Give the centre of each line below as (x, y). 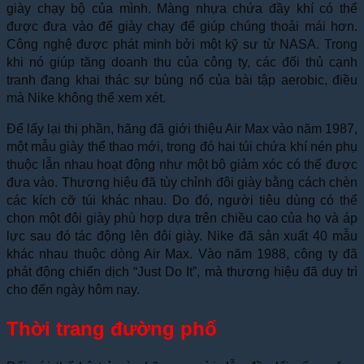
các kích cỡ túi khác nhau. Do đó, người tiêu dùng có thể (182, 201)
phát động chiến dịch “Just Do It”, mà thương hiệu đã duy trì (182, 272)
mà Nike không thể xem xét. (86, 98)
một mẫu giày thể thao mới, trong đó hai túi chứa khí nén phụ (182, 147)
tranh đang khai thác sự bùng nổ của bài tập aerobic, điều (182, 80)
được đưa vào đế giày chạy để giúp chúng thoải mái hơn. (182, 27)
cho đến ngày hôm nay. (73, 290)
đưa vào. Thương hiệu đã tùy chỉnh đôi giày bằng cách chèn (182, 183)
